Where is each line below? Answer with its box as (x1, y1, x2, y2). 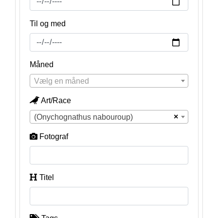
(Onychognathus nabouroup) (34, 113, 133, 121)
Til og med (29, 19, 66, 28)
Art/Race (40, 96, 71, 105)
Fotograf (39, 132, 68, 141)
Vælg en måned (34, 77, 89, 85)
